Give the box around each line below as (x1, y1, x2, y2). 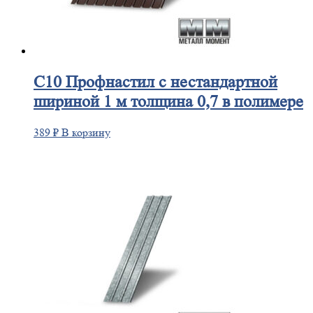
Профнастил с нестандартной (61, 72, 277, 92)
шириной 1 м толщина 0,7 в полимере (34, 92, 303, 111)
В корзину (61, 125, 110, 139)
